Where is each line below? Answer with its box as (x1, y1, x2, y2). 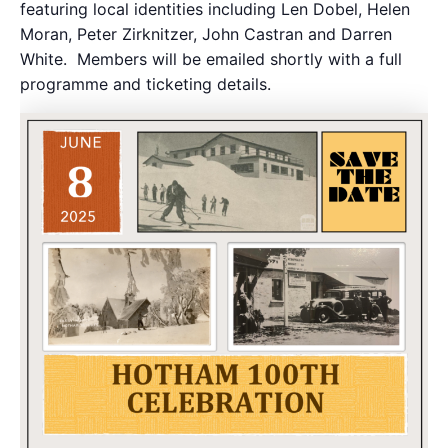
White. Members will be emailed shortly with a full (20, 48, 402, 69)
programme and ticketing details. (20, 73, 271, 94)
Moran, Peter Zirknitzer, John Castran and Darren (20, 23, 392, 44)
